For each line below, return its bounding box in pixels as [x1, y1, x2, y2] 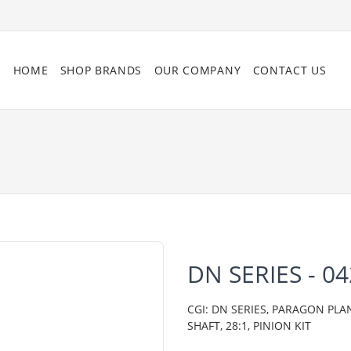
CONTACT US [252, 63, 327, 78]
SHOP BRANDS [60, 63, 143, 78]
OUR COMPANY [154, 63, 241, 78]
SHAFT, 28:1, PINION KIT [187, 318, 311, 333]
